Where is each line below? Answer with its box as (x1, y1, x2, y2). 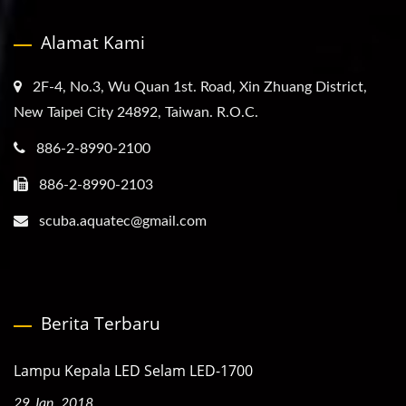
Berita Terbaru (41, 312, 160, 335)
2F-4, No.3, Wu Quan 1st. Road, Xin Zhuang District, (33, 80, 367, 94)
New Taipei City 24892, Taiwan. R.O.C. (14, 105, 258, 120)
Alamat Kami (41, 31, 145, 54)
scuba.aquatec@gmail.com (39, 214, 207, 228)
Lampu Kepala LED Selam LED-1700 (14, 361, 253, 381)
